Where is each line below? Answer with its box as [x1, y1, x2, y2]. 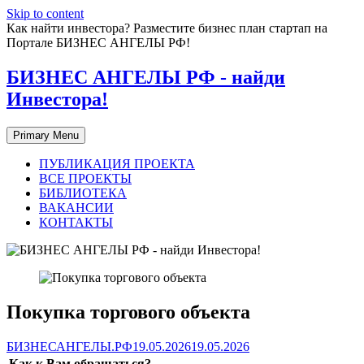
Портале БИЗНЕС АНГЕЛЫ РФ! [6, 36, 190, 50]
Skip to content [6, 6, 84, 20]
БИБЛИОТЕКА [39, 185, 127, 200]
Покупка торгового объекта [6, 301, 250, 323]
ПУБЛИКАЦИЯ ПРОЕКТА [39, 156, 195, 171]
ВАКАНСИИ [39, 200, 114, 214]
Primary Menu [13, 128, 79, 141]
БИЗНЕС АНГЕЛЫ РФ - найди [6, 66, 285, 88]
